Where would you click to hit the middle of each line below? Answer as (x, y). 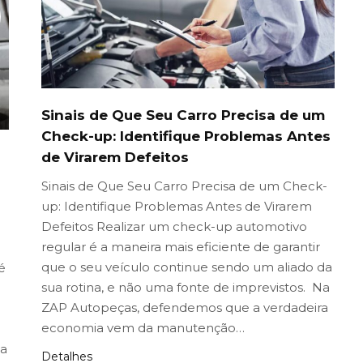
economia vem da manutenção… (143, 328)
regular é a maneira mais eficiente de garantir (181, 247)
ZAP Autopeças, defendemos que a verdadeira (185, 308)
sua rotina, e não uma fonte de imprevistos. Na (186, 288)
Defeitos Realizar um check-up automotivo (174, 227)
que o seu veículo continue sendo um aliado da (187, 267)
